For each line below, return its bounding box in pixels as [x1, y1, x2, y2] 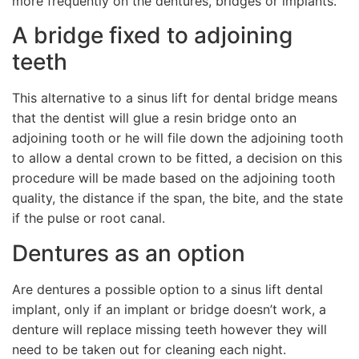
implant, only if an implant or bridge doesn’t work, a [12, 301, 326, 317]
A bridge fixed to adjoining [12, 22, 292, 50]
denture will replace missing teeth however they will [12, 321, 327, 337]
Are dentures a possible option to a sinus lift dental [12, 280, 323, 297]
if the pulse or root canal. [12, 210, 165, 227]
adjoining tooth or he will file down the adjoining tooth [12, 130, 343, 147]
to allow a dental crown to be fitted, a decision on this [12, 150, 342, 167]
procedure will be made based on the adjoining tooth [12, 170, 335, 187]
